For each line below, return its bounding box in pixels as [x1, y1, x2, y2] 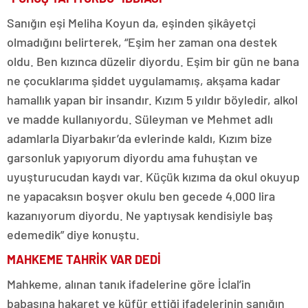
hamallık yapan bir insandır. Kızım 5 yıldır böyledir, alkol [7, 91, 298, 107]
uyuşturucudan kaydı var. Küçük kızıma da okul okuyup [7, 168, 300, 184]
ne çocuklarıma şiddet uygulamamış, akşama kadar [7, 72, 280, 88]
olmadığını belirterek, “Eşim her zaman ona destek [7, 34, 277, 49]
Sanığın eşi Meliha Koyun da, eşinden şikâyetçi [7, 14, 256, 30]
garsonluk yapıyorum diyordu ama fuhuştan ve [7, 149, 258, 165]
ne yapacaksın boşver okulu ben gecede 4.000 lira [7, 188, 275, 203]
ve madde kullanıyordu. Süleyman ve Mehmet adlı [7, 111, 273, 126]
